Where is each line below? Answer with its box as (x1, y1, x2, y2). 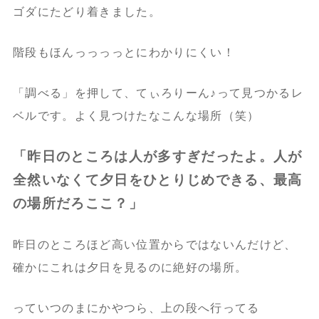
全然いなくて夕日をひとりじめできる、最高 (12, 172, 303, 187)
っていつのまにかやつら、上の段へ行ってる (12, 301, 260, 314)
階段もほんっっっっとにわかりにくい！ (12, 46, 235, 58)
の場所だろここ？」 (12, 195, 143, 211)
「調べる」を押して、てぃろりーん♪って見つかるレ (12, 86, 303, 99)
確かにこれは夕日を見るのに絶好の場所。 (12, 261, 248, 273)
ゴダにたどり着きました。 (12, 5, 161, 18)
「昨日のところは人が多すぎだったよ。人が (12, 148, 303, 164)
